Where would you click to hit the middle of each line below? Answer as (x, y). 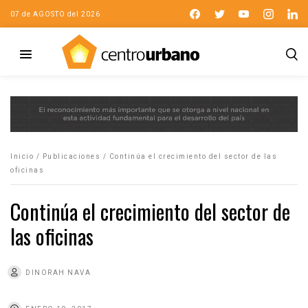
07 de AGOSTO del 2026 (55, 14)
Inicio (22, 156)
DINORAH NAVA (58, 272)
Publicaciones (71, 156)
